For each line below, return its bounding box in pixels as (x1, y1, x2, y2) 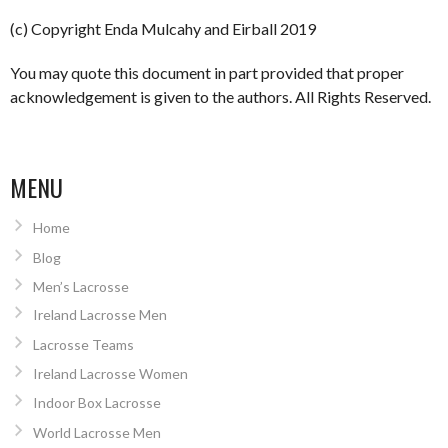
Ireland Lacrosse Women (32, 365, 188, 383)
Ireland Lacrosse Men (32, 306, 167, 324)
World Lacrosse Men (32, 423, 161, 441)
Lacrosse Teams (32, 335, 134, 353)
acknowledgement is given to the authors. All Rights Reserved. (10, 87, 431, 107)
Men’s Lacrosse (32, 278, 129, 296)
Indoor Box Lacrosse (32, 394, 161, 412)
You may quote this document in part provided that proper (10, 63, 404, 83)
